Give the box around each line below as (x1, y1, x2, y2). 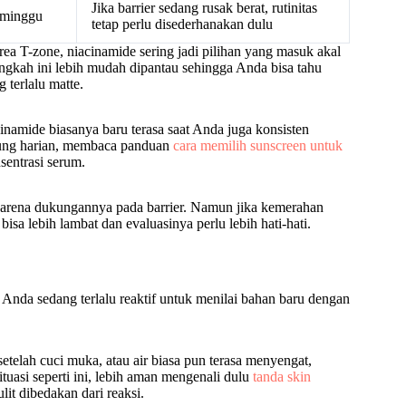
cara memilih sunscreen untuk (173, 138, 343, 154)
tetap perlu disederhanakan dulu (92, 16, 273, 33)
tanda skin (253, 369, 311, 385)
